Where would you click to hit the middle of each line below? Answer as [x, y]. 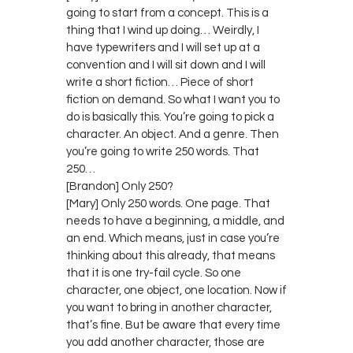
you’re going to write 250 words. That [163, 151]
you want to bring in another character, [169, 307]
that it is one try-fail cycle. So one [154, 273]
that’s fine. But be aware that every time [173, 325]
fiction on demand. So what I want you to [173, 99]
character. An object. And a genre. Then [173, 134]
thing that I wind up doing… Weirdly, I [163, 30]
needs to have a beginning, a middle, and [175, 221]
